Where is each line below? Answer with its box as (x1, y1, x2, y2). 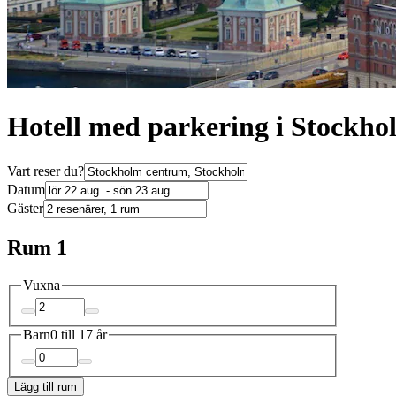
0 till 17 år (50, 327, 107, 343)
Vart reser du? (7, 163, 84, 179)
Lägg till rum (14, 379, 77, 393)
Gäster (7, 200, 43, 216)
